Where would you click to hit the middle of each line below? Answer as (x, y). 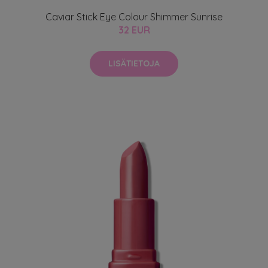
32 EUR (134, 30)
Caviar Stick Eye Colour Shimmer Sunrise (134, 16)
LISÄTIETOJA (134, 63)
